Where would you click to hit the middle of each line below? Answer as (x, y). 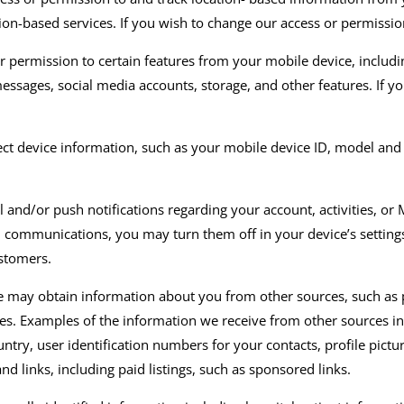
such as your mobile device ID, (237, 147)
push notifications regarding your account (183, 210)
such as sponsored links (274, 369)
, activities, (345, 210)
